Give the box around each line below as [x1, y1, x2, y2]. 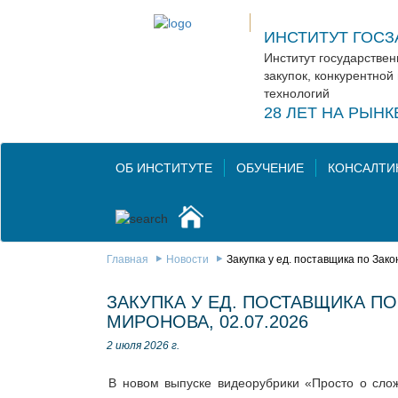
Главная [107, 253, 148, 267]
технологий [264, 86, 330, 100]
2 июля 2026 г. [107, 339, 179, 353]
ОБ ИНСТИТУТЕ [115, 161, 212, 175]
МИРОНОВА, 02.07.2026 [107, 312, 308, 332]
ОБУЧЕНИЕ [236, 161, 304, 175]
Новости [166, 253, 209, 267]
